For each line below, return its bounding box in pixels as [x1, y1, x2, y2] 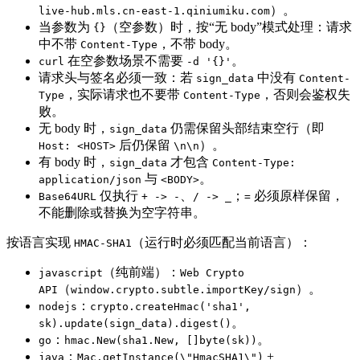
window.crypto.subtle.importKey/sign [71, 283, 296, 296]
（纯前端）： [103, 264, 180, 279]
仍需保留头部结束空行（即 [167, 121, 325, 135]
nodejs [39, 300, 77, 313]
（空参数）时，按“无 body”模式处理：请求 [106, 19, 352, 34]
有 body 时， [39, 154, 109, 169]
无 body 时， [39, 121, 109, 135]
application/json [39, 173, 141, 186]
